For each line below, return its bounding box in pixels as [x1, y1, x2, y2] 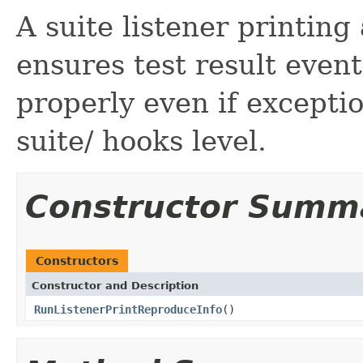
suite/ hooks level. [16, 124, 267, 157]
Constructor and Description [32, 279, 199, 292]
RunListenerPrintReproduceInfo [34, 302, 222, 316]
